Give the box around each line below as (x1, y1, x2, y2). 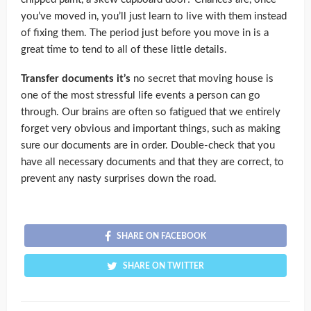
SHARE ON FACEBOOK (117, 232, 206, 241)
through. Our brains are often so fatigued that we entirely (21, 107, 280, 118)
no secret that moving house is (131, 74, 274, 85)
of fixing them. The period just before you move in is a (21, 28, 269, 39)
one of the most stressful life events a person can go (21, 90, 260, 101)
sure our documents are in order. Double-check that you (21, 140, 275, 151)
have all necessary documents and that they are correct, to (21, 157, 284, 168)
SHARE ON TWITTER (123, 262, 204, 271)
